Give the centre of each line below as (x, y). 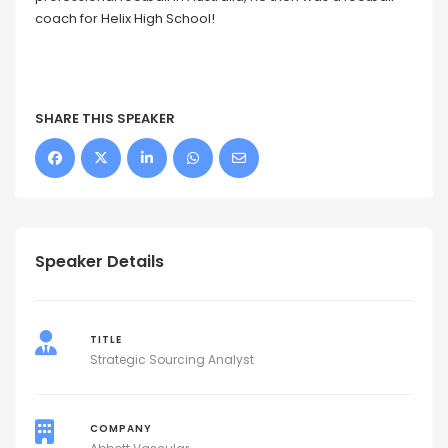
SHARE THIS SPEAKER (105, 118)
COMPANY (120, 428)
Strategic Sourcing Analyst (171, 359)
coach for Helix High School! (125, 18)
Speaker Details (99, 261)
